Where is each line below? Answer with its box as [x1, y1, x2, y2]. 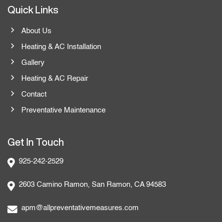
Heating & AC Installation [21, 43, 101, 51]
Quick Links [7, 4, 58, 15]
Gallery [21, 59, 45, 67]
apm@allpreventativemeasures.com [21, 204, 139, 212]
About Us [21, 27, 52, 35]
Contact [21, 91, 47, 99]
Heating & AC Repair [21, 75, 88, 83]
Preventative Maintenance [21, 107, 106, 114]
